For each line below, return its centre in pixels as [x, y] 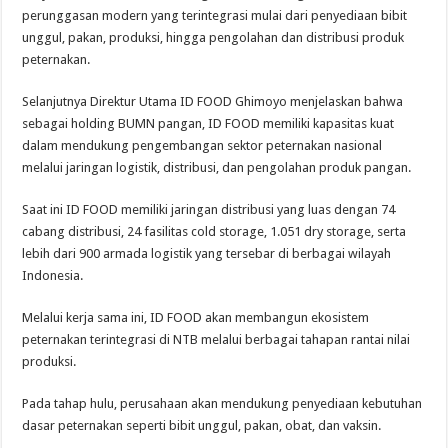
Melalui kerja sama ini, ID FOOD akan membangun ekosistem [196, 317]
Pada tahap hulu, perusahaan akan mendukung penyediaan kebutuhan [222, 403]
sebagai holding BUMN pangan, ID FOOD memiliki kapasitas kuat [208, 123]
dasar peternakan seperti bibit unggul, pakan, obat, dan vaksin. [202, 425]
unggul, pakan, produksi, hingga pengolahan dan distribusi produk [213, 37]
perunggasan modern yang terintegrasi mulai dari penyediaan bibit [215, 15]
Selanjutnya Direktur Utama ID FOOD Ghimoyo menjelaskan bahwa [213, 101]
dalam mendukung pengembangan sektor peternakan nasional [202, 145]
